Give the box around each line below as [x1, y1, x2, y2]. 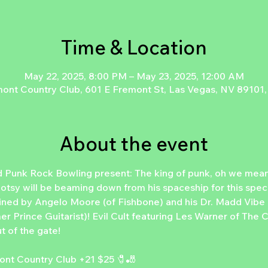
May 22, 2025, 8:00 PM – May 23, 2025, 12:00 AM [24, 70, 244, 83]
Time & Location [61, 35, 207, 60]
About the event [60, 132, 208, 156]
